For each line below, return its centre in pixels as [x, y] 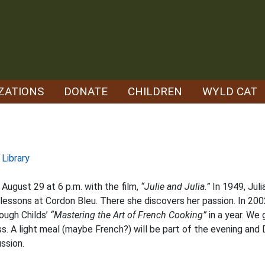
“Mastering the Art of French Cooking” [128, 215]
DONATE [86, 91]
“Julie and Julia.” [175, 187]
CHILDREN [155, 91]
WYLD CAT [230, 91]
